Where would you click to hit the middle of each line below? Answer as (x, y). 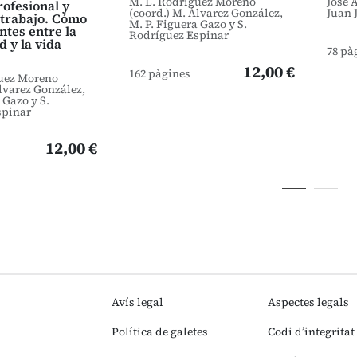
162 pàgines (160, 73)
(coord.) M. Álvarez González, (206, 13)
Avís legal (137, 302)
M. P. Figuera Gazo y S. (188, 24)
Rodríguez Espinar (179, 35)
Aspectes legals (308, 302)
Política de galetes (160, 331)
